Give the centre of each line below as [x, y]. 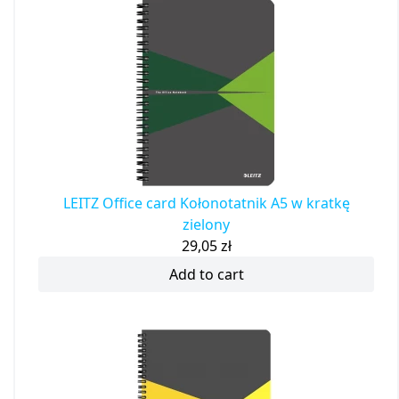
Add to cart [206, 275]
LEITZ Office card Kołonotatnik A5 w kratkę [206, 204]
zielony [206, 225]
